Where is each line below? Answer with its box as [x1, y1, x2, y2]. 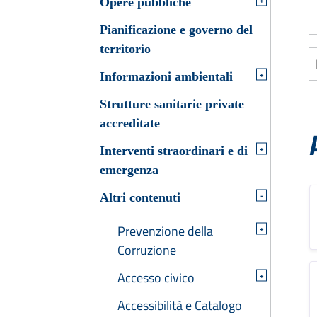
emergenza [100, 162, 158, 177]
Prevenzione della [117, 221, 213, 241]
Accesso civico [117, 267, 195, 287]
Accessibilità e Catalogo [117, 295, 242, 315]
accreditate [100, 115, 160, 130]
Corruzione [117, 240, 176, 260]
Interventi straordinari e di [100, 143, 248, 158]
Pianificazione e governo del [100, 22, 253, 37]
